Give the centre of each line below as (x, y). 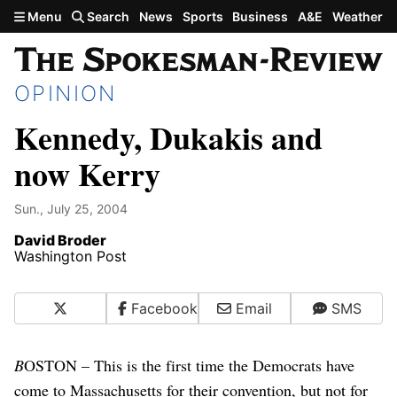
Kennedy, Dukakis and (168, 137)
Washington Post (70, 256)
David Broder (60, 240)
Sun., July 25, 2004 (71, 208)
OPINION (66, 93)
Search (107, 16)
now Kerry (87, 173)
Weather (357, 16)
